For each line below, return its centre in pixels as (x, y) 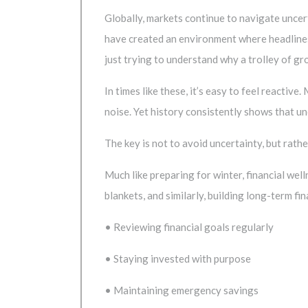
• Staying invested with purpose (178, 258)
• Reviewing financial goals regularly (189, 227)
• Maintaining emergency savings (181, 290)
